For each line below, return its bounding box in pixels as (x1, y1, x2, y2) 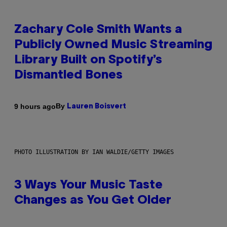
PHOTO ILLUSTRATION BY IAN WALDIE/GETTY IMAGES (14, 148, 174, 156)
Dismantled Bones (14, 70, 123, 82)
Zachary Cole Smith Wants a (14, 24, 182, 36)
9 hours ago (14, 102, 56, 110)
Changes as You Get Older (14, 195, 171, 207)
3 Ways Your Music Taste (14, 180, 163, 192)
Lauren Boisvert (67, 103, 126, 110)
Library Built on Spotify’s (14, 55, 162, 66)
